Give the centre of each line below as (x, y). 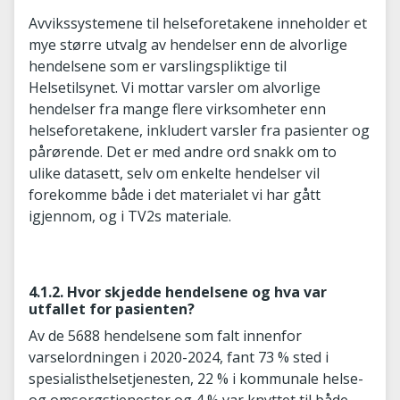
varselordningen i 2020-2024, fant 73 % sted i (179, 357)
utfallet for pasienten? (112, 309)
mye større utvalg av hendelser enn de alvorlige (188, 45)
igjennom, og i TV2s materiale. (130, 216)
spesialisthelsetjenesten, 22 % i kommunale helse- (196, 379)
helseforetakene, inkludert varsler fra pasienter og (199, 130)
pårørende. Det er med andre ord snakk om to (183, 152)
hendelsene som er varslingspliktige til (158, 66)
